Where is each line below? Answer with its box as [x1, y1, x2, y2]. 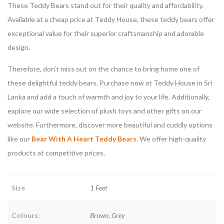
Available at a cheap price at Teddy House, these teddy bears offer [7, 15, 214, 24]
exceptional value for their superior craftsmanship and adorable [7, 29, 204, 38]
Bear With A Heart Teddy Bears [31, 134, 136, 143]
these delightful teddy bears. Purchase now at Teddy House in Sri [7, 78, 212, 87]
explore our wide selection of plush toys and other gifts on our [7, 106, 201, 115]
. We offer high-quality [136, 134, 206, 143]
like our [7, 134, 31, 143]
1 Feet [90, 183, 107, 192]
